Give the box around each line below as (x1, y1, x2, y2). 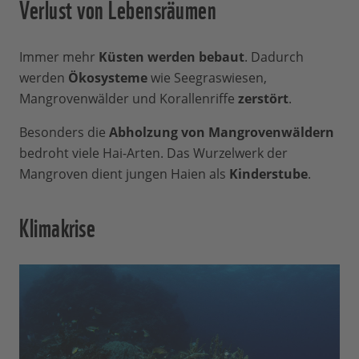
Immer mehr (19, 48, 99, 67)
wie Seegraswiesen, (147, 69, 267, 87)
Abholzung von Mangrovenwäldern (109, 123, 334, 142)
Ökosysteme (68, 69, 147, 87)
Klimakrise (19, 207, 95, 245)
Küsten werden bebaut (99, 48, 244, 67)
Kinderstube (229, 165, 308, 184)
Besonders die (19, 123, 109, 142)
